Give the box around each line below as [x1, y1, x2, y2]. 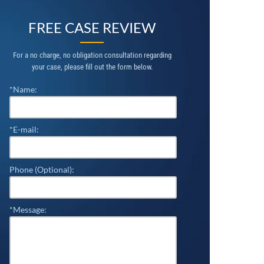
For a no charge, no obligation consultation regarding [12, 51, 171, 60]
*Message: [9, 204, 47, 214]
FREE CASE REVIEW [28, 19, 156, 36]
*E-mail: [9, 124, 39, 134]
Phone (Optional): [9, 164, 74, 174]
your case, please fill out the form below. [31, 62, 153, 71]
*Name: [9, 84, 37, 94]
